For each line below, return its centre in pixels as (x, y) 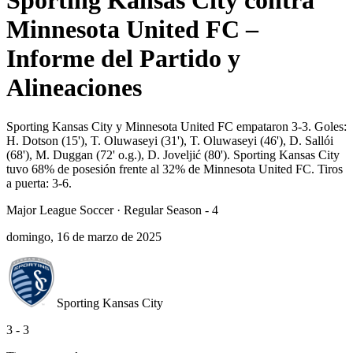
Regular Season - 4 (171, 210)
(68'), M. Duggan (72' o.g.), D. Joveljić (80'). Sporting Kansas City (173, 154)
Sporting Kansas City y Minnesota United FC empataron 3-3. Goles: (176, 126)
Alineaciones (74, 88)
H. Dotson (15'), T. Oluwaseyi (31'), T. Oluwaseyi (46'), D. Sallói (170, 140)
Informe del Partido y (123, 59)
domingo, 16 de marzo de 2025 (84, 236)
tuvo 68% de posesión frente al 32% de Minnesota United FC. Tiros (175, 169)
